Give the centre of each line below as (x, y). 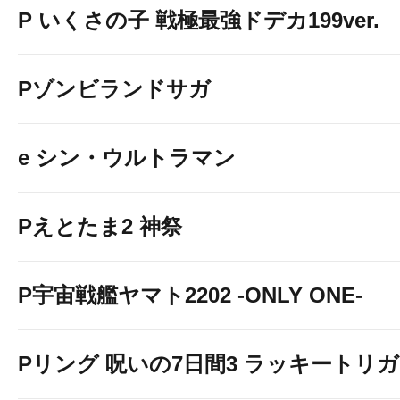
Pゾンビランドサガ (114, 89)
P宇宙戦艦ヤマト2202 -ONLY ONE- (190, 295)
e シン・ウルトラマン (127, 158)
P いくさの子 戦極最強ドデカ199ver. (199, 20)
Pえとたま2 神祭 (100, 226)
